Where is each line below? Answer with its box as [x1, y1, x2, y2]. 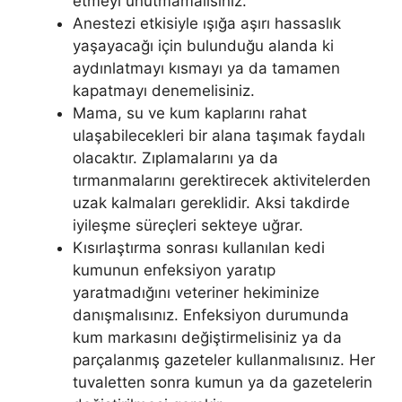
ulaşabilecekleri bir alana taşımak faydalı [73, 126, 365, 144]
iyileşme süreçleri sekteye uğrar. [73, 215, 303, 234]
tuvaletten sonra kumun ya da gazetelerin [73, 372, 372, 391]
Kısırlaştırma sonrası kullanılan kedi [73, 238, 325, 257]
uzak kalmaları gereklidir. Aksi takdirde [73, 193, 350, 212]
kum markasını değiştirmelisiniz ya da [73, 328, 342, 346]
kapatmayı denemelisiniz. [73, 81, 255, 100]
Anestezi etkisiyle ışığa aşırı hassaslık [73, 13, 341, 32]
